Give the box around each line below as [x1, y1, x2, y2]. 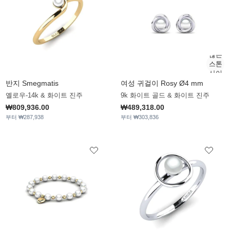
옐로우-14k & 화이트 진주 [6, 91, 83, 100]
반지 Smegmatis [6, 79, 59, 88]
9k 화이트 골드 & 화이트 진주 [121, 91, 209, 100]
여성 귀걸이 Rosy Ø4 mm [121, 79, 203, 88]
